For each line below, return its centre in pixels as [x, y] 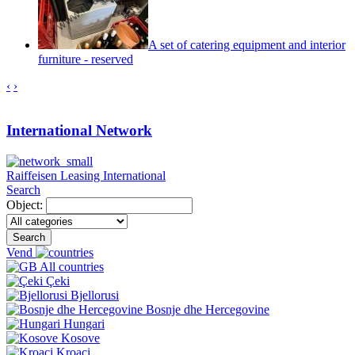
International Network [79, 131]
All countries [71, 266]
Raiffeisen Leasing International [86, 175]
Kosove [79, 338]
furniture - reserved [86, 59]
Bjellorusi [93, 295]
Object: [25, 204]
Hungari [82, 323]
